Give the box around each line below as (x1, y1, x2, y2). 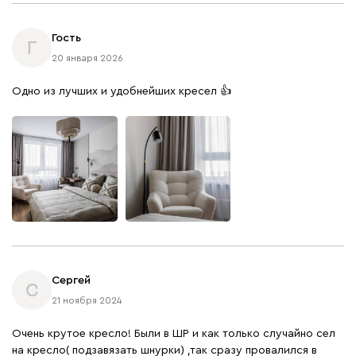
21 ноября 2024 (52, 296, 122, 306)
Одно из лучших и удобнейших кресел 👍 (12, 86, 231, 98)
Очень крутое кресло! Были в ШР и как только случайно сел (12, 328, 335, 340)
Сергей (52, 275, 91, 287)
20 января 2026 (52, 53, 123, 64)
